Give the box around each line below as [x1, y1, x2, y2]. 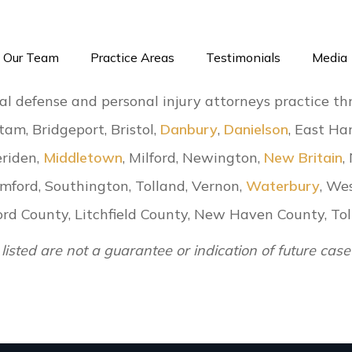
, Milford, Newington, [123, 148, 265, 167]
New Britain [264, 148, 343, 167]
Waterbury [246, 177, 321, 196]
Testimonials [206, 49, 280, 66]
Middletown [43, 148, 123, 167]
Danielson [224, 120, 289, 139]
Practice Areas [90, 49, 174, 66]
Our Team [3, 49, 59, 66]
